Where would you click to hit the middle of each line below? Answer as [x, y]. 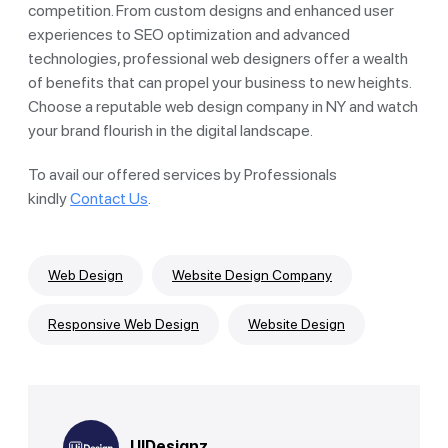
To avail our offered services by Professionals [182, 174]
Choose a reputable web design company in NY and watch [223, 106]
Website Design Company [252, 274]
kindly [49, 198]
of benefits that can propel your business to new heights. [219, 82]
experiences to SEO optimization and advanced [189, 34]
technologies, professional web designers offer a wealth [218, 58]
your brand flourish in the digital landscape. [170, 130]
